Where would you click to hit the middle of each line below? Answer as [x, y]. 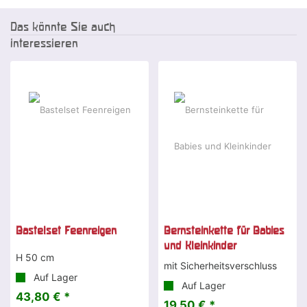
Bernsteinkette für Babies [224, 231]
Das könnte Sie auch [63, 27]
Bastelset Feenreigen [66, 231]
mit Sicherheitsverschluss [220, 266]
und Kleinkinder [200, 246]
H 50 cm [35, 258]
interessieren [44, 43]
